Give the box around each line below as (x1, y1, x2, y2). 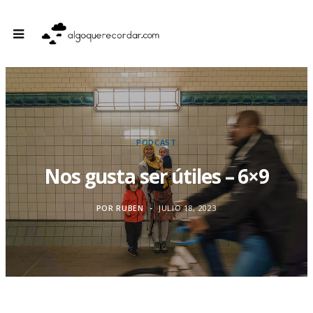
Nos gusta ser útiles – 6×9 (44, 163, 269, 189)
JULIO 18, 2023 (159, 203, 217, 213)
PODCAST (136, 137, 177, 147)
